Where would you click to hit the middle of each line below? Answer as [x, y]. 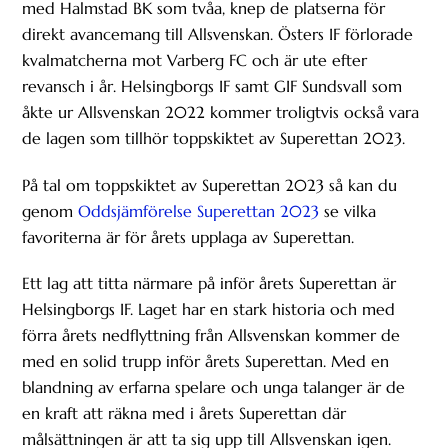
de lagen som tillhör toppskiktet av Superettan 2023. [216, 137]
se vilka [348, 210]
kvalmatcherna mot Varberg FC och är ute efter [195, 59]
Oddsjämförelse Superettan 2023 [199, 210]
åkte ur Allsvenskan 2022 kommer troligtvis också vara [221, 111]
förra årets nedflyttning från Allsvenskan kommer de [211, 335]
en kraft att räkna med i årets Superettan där [184, 413]
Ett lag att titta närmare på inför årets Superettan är [209, 283]
